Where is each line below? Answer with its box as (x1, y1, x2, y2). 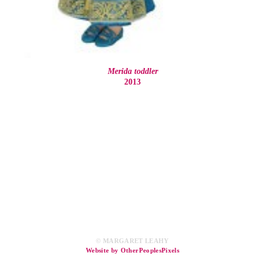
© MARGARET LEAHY (96, 237, 169, 245)
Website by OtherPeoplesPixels (86, 247, 179, 254)
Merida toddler (107, 67, 158, 76)
